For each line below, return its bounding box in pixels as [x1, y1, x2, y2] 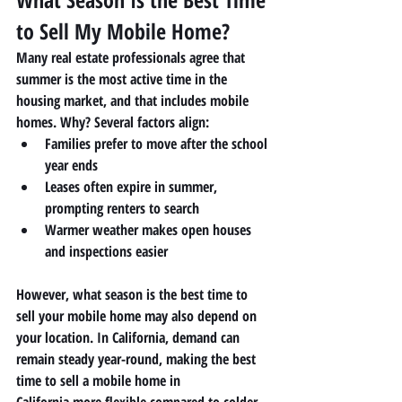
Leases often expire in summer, [45, 176, 221, 197]
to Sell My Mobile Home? [16, 15, 230, 46]
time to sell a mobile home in [16, 370, 184, 390]
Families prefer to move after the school [45, 133, 271, 153]
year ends [45, 154, 98, 175]
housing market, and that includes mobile [16, 90, 252, 110]
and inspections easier [45, 240, 168, 261]
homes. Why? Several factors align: [16, 111, 209, 132]
